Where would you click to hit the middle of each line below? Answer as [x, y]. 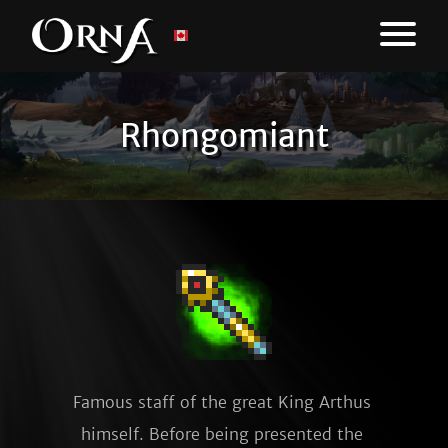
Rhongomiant [224, 136]
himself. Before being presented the [221, 434]
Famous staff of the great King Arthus [221, 402]
